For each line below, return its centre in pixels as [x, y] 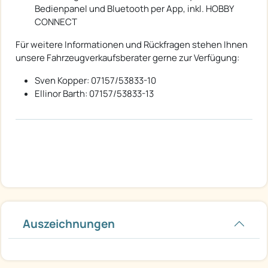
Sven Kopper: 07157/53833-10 [95, 81]
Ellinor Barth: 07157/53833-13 [94, 94]
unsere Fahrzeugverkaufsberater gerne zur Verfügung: [127, 58]
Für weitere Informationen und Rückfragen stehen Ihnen [132, 45]
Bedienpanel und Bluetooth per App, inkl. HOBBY [134, 9]
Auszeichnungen [69, 224]
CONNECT [56, 22]
